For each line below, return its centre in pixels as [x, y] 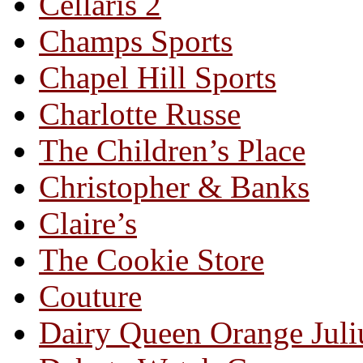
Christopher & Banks [174, 187]
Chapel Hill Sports [158, 78]
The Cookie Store [152, 260]
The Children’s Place [172, 151]
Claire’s [88, 224]
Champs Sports [136, 41]
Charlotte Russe [140, 114]
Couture [90, 297]
